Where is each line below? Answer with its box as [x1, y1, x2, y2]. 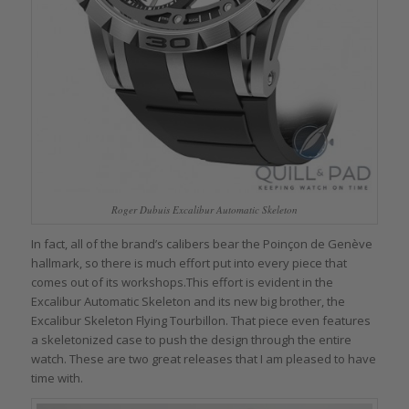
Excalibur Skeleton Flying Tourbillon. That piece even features [30, 311, 371, 329]
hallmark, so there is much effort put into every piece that [30, 254, 347, 271]
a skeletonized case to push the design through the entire [30, 330, 351, 348]
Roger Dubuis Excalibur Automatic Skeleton [110, 202, 298, 216]
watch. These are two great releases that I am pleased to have [30, 350, 376, 367]
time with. [30, 369, 83, 386]
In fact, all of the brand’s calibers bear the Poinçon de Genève [30, 235, 372, 252]
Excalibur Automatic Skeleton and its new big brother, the [30, 292, 345, 309]
